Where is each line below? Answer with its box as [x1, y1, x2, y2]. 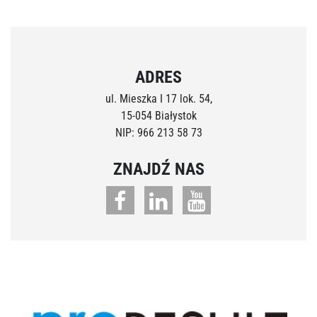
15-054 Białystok [120, 108, 197, 122]
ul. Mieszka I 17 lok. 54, [105, 91, 212, 105]
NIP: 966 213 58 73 [115, 125, 202, 139]
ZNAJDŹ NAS [113, 158, 204, 179]
